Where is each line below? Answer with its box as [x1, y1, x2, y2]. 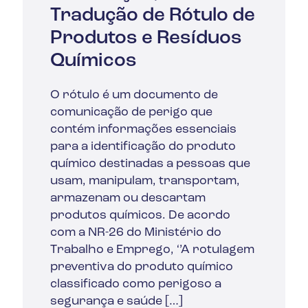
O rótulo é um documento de [50, 88, 219, 102]
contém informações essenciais [50, 122, 237, 136]
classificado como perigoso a [50, 277, 222, 291]
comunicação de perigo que [50, 105, 213, 119]
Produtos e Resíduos [50, 28, 243, 48]
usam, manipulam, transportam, [50, 174, 241, 188]
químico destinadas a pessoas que [50, 157, 251, 170]
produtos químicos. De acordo [50, 208, 231, 222]
